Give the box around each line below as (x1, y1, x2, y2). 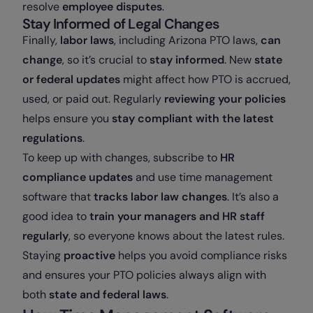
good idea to (22, 209, 89, 224)
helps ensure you (22, 111, 112, 126)
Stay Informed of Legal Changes (22, 15, 219, 34)
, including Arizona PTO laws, (114, 33, 258, 48)
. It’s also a (227, 189, 279, 205)
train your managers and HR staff (89, 209, 265, 224)
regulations (22, 131, 82, 146)
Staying (22, 248, 64, 263)
